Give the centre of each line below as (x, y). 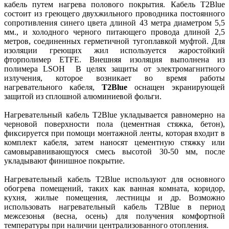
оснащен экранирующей (176, 87)
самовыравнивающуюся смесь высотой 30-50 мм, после (114, 151)
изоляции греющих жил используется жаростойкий (114, 50)
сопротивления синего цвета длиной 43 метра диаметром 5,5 (114, 22)
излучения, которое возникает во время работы (114, 78)
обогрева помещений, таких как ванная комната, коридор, (114, 188)
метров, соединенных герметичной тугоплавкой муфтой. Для (114, 41)
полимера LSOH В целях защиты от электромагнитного (114, 68)
